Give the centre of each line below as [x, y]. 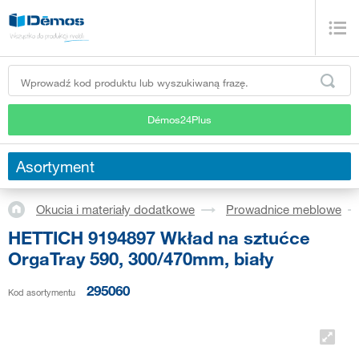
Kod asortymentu [42, 292]
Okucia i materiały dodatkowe [115, 210]
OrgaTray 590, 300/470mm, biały [141, 258]
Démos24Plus [179, 119]
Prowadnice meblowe [284, 210]
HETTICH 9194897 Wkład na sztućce [159, 237]
